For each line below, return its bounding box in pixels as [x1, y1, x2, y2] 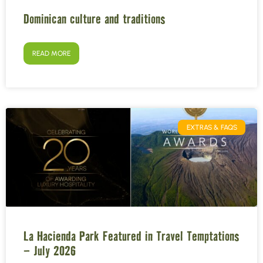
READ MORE [32, 49, 70, 58]
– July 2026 [23, 245, 76, 258]
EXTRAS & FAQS [186, 123, 237, 131]
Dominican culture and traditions [23, 14, 166, 26]
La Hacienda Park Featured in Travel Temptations [23, 231, 240, 243]
